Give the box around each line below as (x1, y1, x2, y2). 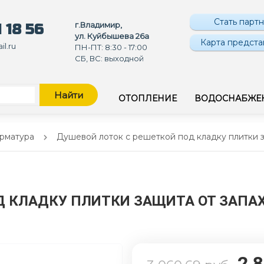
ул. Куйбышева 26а (75, 31, 150, 41)
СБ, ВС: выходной (75, 53, 144, 63)
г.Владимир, (75, 19, 123, 29)
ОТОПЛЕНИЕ (118, 93, 177, 104)
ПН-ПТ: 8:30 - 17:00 (75, 42, 148, 52)
